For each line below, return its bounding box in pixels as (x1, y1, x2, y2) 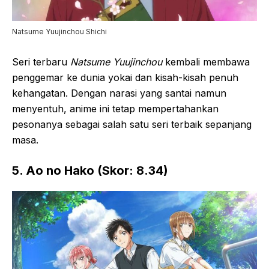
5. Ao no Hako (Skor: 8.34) (12, 163, 168, 178)
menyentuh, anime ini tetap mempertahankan (12, 103, 219, 115)
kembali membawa (162, 56, 250, 68)
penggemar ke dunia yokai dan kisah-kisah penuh (12, 71, 238, 84)
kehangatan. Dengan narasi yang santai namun (12, 87, 226, 100)
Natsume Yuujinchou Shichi (12, 27, 107, 37)
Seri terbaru (12, 56, 70, 68)
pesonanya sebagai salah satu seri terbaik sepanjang (12, 118, 252, 131)
